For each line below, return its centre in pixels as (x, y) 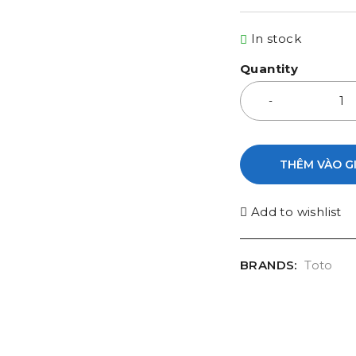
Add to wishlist (296, 212)
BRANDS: (269, 265)
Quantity (269, 69)
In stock (276, 39)
